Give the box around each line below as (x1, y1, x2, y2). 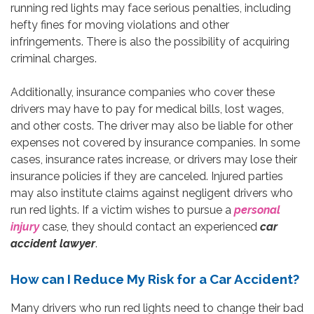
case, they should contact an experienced (39, 219, 260, 233)
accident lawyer (11, 236, 95, 250)
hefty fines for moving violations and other (11, 18, 229, 32)
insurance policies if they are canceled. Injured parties (11, 169, 283, 183)
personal (234, 203, 280, 217)
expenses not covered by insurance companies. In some (11, 135, 300, 149)
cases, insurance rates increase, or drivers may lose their (11, 152, 297, 166)
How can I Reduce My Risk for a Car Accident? (11, 271, 299, 287)
